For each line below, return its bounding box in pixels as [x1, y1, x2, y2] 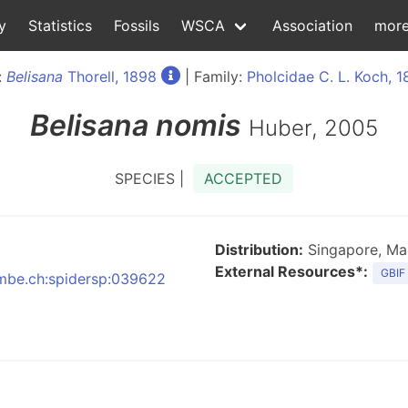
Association [272, 16, 352, 35]
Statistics [28, 16, 92, 35]
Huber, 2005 [249, 115, 378, 141]
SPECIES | [115, 169, 193, 188]
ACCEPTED [204, 169, 282, 188]
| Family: [179, 67, 247, 86]
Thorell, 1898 [62, 67, 157, 86]
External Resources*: [215, 262, 368, 280]
